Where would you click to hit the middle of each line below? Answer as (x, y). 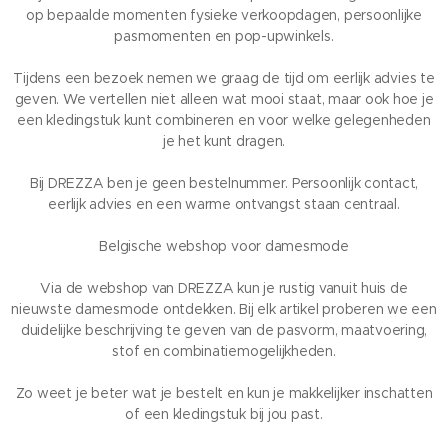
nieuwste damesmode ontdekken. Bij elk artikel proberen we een (224, 309)
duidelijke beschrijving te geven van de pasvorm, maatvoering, (224, 330)
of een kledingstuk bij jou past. (224, 414)
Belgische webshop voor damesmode (224, 246)
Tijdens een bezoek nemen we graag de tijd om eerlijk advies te (224, 78)
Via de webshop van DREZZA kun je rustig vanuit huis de (224, 288)
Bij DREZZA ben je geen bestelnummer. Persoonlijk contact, (224, 183)
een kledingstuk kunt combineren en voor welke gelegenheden (224, 120)
